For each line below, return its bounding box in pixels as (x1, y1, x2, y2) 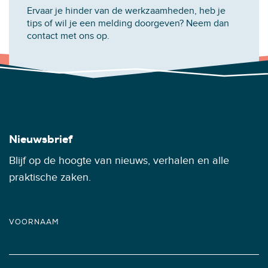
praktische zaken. (9, 171, 91, 184)
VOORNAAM (9, 218, 59, 227)
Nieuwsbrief (9, 132, 72, 147)
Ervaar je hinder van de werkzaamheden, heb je (27, 5, 226, 17)
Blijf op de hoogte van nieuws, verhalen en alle (9, 154, 229, 167)
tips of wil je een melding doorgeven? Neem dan (27, 18, 229, 29)
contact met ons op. (27, 31, 109, 42)
